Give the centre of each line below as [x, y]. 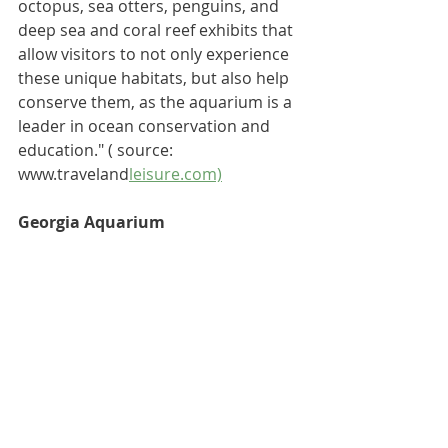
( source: [140, 149]
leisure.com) [175, 173]
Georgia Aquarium [91, 221]
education [56, 149]
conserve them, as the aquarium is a [157, 101]
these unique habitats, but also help [155, 77]
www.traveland [73, 173]
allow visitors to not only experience [155, 53]
